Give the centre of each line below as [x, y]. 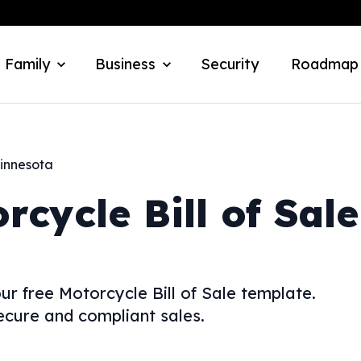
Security [230, 64]
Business [125, 64]
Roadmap [325, 64]
